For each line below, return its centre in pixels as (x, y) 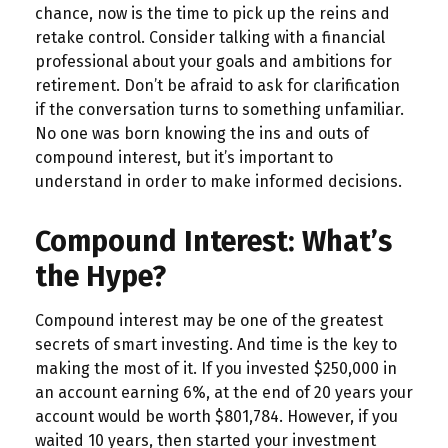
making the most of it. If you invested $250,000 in (216, 368)
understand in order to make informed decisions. (218, 181)
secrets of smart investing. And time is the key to (216, 344)
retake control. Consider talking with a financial (210, 37)
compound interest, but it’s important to (184, 157)
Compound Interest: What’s (213, 241)
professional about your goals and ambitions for (213, 61)
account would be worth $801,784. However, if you (216, 416)
